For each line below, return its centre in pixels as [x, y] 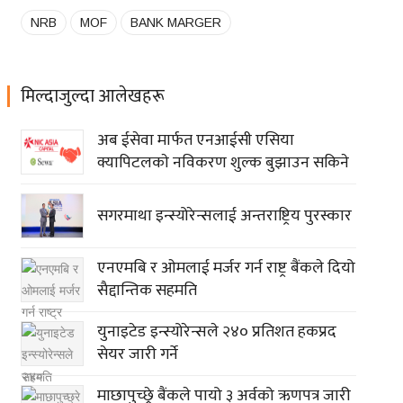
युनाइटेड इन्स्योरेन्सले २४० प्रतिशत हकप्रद [216, 332]
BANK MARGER [175, 23]
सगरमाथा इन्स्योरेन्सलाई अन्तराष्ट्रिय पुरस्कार [224, 215]
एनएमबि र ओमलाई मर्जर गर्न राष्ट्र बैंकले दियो [226, 269]
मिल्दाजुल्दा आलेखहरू [92, 97]
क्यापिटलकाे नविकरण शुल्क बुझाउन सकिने [223, 163]
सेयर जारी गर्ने [137, 355]
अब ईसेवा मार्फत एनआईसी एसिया [195, 141]
